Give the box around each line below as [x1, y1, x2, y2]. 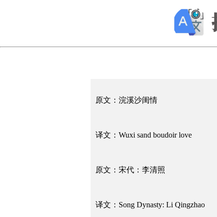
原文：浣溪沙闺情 [95, 95, 157, 104]
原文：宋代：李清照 [95, 165, 165, 174]
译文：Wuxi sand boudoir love [95, 130, 192, 139]
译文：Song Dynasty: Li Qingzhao [95, 200, 205, 209]
